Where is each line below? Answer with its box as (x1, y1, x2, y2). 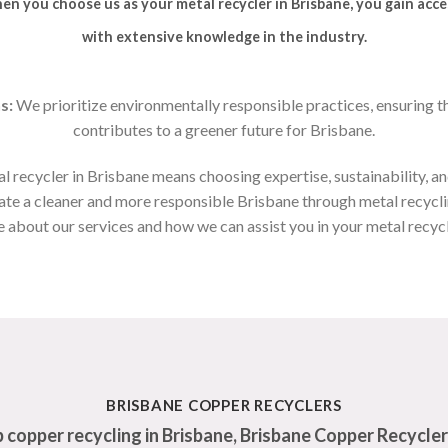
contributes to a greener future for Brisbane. (73, 119, 375, 139)
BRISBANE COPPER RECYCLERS (106, 396, 342, 415)
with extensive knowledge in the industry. (81, 27, 367, 45)
